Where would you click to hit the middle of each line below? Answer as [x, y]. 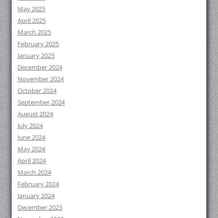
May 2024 [31, 149]
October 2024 [37, 90]
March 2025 [34, 32]
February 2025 [38, 44]
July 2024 [30, 125]
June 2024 [31, 137]
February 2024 [38, 184]
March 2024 [34, 172]
